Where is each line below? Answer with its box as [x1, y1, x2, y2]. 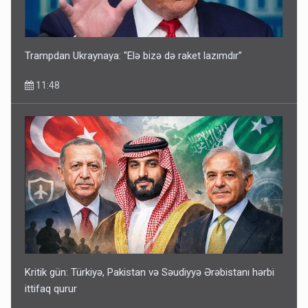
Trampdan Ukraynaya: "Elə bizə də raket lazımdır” [25, 49, 243, 62]
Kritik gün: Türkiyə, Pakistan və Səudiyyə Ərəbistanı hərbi [25, 265, 275, 278]
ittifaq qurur [25, 282, 78, 295]
